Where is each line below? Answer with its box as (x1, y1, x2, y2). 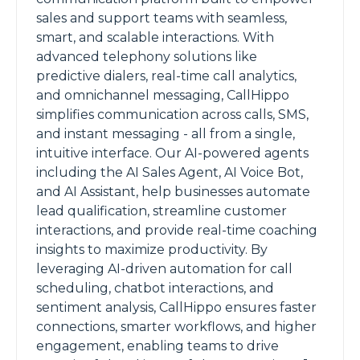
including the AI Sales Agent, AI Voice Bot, (36, 165, 303, 180)
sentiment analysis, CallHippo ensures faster (36, 300, 317, 315)
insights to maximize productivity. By (36, 242, 268, 257)
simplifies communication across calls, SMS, (36, 107, 309, 122)
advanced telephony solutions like (36, 49, 257, 64)
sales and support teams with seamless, (36, 10, 287, 26)
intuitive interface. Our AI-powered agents (36, 145, 309, 161)
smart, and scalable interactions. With (36, 30, 274, 45)
